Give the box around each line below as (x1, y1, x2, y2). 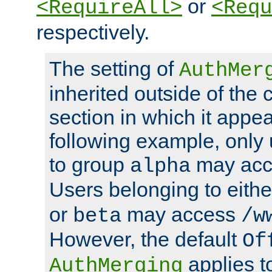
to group (49, 152, 130, 176)
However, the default (49, 227, 242, 251)
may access (121, 202, 241, 226)
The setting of (49, 56, 179, 80)
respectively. (36, 20, 149, 44)
